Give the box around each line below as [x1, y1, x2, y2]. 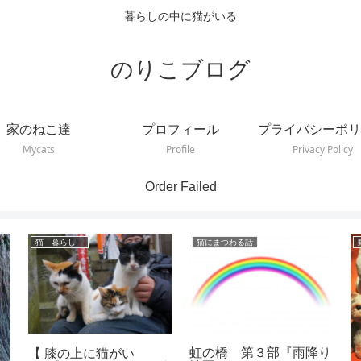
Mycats [23, 143, 55, 157]
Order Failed [144, 179, 217, 193]
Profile [166, 143, 195, 157]
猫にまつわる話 [196, 237, 253, 247]
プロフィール [142, 122, 219, 137]
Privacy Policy [292, 143, 353, 157]
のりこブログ [110, 56, 251, 82]
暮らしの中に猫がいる [124, 10, 237, 23]
